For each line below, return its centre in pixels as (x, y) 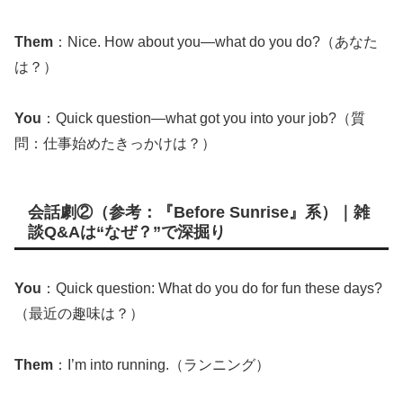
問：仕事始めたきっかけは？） (115, 143)
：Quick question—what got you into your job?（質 (203, 118)
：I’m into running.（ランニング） (161, 364)
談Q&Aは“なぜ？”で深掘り (127, 232)
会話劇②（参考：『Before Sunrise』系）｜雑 (199, 212)
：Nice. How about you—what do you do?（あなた (215, 41)
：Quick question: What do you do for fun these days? (212, 288)
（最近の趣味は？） (79, 313)
